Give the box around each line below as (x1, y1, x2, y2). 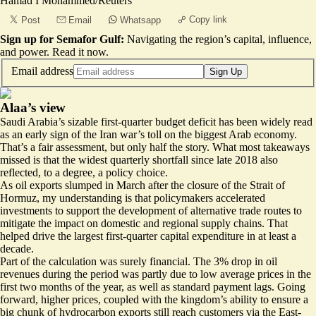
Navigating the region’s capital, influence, (127, 33, 312, 45)
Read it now (52, 46, 106, 58)
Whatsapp (120, 15, 161, 25)
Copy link (189, 14, 227, 25)
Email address (11, 64, 73, 77)
